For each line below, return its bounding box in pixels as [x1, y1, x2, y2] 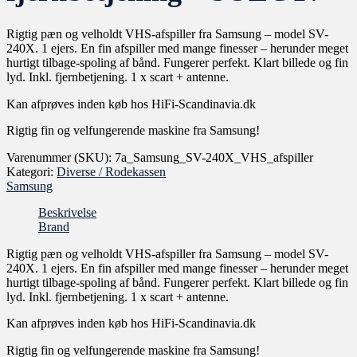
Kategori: [6, 164, 57, 178]
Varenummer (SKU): [6, 150, 115, 164]
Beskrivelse [38, 206, 96, 220]
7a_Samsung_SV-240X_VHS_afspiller [115, 150, 313, 164]
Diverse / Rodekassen [57, 164, 166, 178]
